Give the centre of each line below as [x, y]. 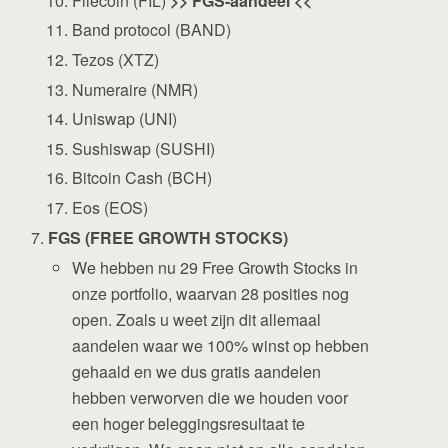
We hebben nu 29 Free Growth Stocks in [215, 267]
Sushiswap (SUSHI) [144, 148]
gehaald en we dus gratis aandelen [197, 371]
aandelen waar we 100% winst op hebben [221, 345]
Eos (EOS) [110, 207]
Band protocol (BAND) [152, 30]
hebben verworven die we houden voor [210, 397]
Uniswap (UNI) [125, 119]
